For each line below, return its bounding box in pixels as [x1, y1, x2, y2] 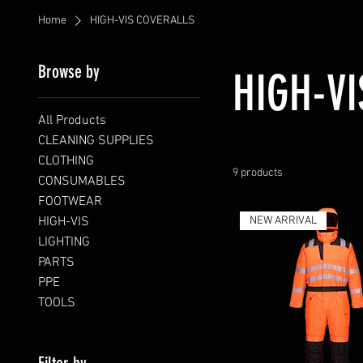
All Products [37, 113, 106, 129]
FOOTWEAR [37, 194, 102, 210]
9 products [232, 166, 283, 180]
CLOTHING [37, 153, 94, 169]
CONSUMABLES [37, 173, 126, 190]
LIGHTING [37, 234, 90, 250]
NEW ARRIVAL [250, 214, 318, 228]
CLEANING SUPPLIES [37, 133, 154, 149]
